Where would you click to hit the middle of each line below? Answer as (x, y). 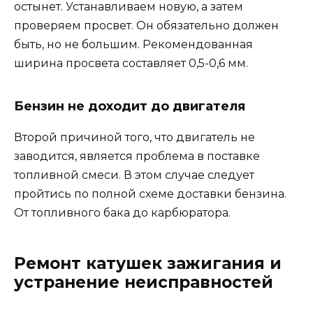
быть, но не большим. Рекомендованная (133, 44)
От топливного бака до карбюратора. (122, 212)
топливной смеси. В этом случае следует (134, 175)
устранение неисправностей (144, 282)
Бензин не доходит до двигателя (130, 106)
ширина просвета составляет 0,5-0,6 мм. (131, 63)
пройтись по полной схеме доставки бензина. (150, 194)
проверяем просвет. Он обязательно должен (146, 25)
